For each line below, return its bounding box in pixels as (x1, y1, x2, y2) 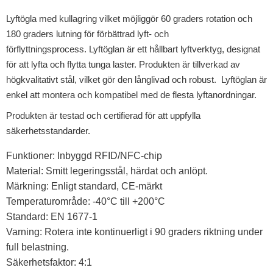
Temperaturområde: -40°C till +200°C (6, 196, 168, 207)
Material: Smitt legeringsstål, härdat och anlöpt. (6, 166, 210, 177)
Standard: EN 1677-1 (6, 211, 100, 222)
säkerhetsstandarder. (6, 126, 90, 136)
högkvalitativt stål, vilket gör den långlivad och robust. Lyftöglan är (6, 74, 267, 85)
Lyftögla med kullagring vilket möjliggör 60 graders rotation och (6, 13, 252, 24)
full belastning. (6, 242, 71, 253)
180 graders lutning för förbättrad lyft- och (6, 29, 169, 40)
